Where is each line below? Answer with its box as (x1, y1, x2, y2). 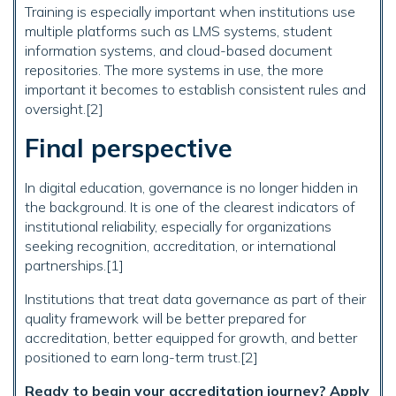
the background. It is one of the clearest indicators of (25, 198, 355, 217)
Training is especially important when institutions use (25, 3, 355, 21)
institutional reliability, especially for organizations (25, 217, 331, 236)
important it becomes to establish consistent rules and (25, 80, 366, 99)
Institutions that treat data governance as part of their (25, 290, 366, 308)
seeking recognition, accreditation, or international (25, 237, 336, 255)
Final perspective (25, 132, 232, 164)
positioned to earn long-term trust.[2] (25, 348, 258, 367)
